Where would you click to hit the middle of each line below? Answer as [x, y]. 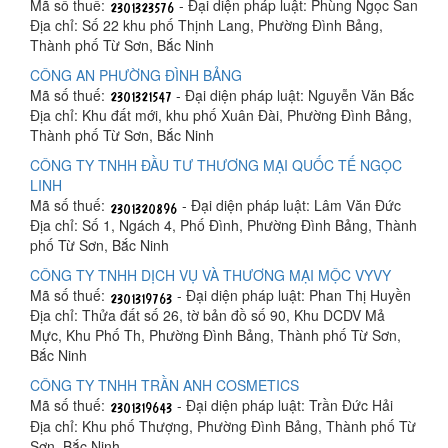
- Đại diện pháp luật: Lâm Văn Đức [289, 205]
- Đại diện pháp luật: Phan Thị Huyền [292, 295]
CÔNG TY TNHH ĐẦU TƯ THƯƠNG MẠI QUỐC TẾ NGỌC [216, 165]
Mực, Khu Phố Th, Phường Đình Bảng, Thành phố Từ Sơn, [215, 335]
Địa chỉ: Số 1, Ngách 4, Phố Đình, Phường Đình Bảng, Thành [223, 225]
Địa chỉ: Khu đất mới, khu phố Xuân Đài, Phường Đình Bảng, [221, 115]
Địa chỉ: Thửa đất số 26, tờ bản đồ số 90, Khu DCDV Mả [207, 315]
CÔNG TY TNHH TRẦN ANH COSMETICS [164, 385]
